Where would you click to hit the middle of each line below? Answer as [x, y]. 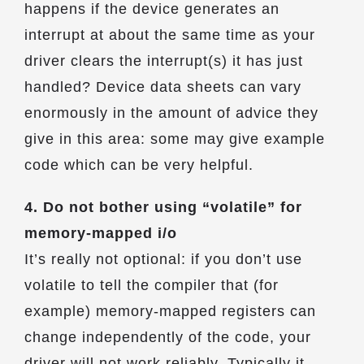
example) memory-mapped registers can [170, 311]
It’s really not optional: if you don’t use [163, 259]
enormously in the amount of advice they [171, 113]
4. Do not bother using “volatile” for [163, 207]
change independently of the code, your [168, 337]
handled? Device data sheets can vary [163, 87]
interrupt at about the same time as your [170, 35]
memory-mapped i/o [101, 233]
